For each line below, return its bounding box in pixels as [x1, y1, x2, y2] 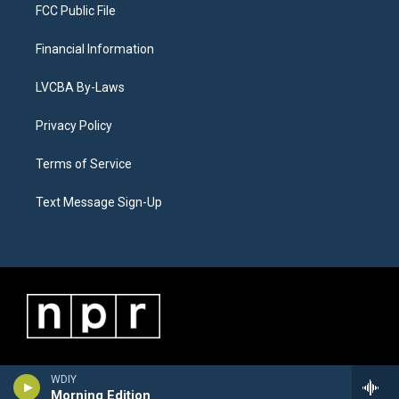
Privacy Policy [36, 118, 112, 133]
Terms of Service [36, 156, 132, 171]
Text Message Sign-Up [36, 194, 162, 209]
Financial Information [36, 41, 154, 56]
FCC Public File [36, 3, 116, 18]
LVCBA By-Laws [36, 79, 125, 94]
